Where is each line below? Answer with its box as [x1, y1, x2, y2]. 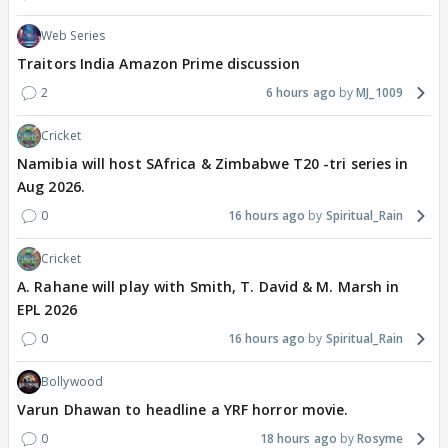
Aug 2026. [17, 176, 85, 196]
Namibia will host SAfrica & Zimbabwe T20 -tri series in [17, 153, 409, 173]
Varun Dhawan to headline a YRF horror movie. [17, 399, 349, 419]
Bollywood [41, 372, 103, 390]
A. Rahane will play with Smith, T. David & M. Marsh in [17, 276, 400, 296]
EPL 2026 [17, 299, 77, 319]
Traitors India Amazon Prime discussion [17, 53, 300, 73]
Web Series [41, 26, 105, 44]
